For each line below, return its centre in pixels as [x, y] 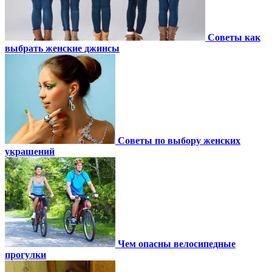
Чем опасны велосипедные [177, 244]
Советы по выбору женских [179, 141]
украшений [30, 152]
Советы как [234, 38]
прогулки [25, 255]
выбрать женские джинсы [62, 49]
